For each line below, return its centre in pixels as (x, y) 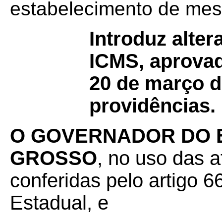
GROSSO (54, 158)
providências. (152, 106)
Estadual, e (59, 203)
